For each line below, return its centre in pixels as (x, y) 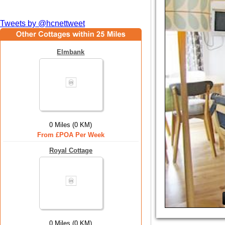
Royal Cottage (71, 150)
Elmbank (71, 52)
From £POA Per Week (71, 135)
